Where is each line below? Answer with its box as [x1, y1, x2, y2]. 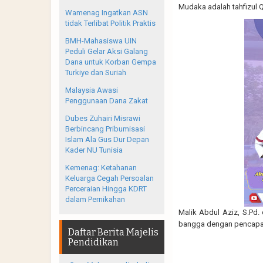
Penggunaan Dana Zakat [65, 96, 148, 105]
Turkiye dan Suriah [65, 68, 126, 77]
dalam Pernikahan [65, 194, 125, 204]
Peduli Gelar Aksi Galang [65, 46, 148, 56]
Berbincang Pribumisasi [65, 124, 145, 133]
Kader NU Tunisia [65, 145, 123, 154]
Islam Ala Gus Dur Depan [65, 134, 149, 144]
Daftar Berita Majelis [68, 226, 159, 238]
